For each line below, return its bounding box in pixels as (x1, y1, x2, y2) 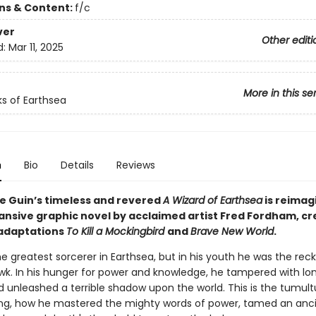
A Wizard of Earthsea (162, 193, 262, 207)
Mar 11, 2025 (8, 40, 63, 55)
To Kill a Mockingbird (66, 224, 167, 238)
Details (60, 158, 94, 172)
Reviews (116, 158, 155, 172)
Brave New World (190, 224, 274, 238)
